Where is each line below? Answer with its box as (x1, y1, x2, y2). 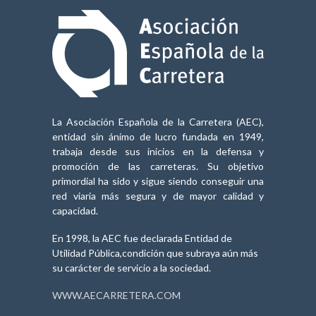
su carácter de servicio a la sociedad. (52, 261, 211, 274)
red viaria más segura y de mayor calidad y (52, 189, 264, 202)
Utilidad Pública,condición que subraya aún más (52, 246, 258, 259)
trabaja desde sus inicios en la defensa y (52, 145, 264, 157)
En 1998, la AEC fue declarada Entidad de (52, 231, 232, 244)
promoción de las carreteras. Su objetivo (52, 159, 264, 172)
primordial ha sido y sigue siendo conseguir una (52, 174, 264, 187)
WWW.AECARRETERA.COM (52, 288, 181, 301)
